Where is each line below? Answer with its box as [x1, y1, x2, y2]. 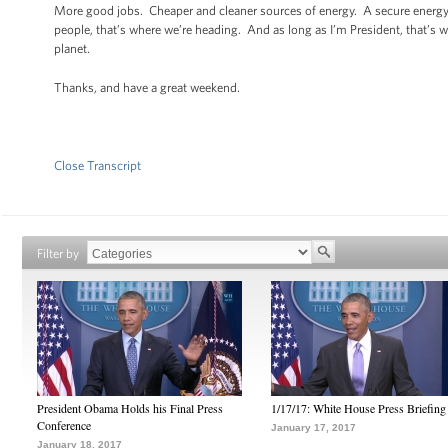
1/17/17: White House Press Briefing [271, 400, 446, 416]
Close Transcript [54, 158, 141, 173]
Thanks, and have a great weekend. [54, 80, 240, 95]
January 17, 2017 [271, 422, 356, 433]
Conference [37, 417, 91, 433]
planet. [54, 41, 93, 56]
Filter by [37, 246, 79, 261]
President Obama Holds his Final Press [37, 400, 223, 416]
